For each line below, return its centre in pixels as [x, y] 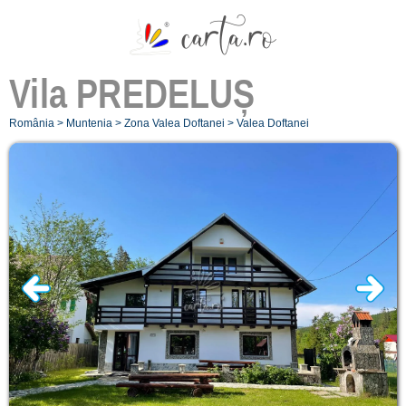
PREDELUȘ [166, 93]
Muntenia [89, 123]
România [32, 123]
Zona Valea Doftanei [174, 123]
